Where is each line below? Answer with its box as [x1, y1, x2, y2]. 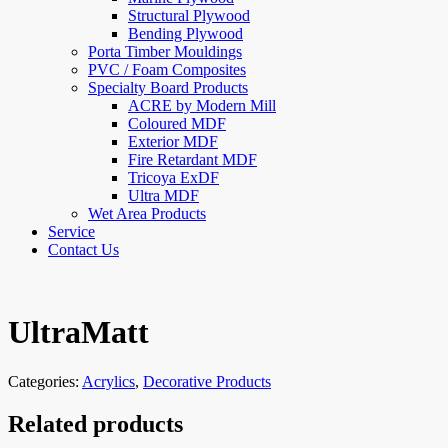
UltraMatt [8, 314, 149, 351]
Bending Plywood [128, 24, 243, 42]
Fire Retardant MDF [128, 150, 257, 168]
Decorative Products [143, 372, 271, 390]
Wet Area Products [88, 204, 206, 222]
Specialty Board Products [88, 78, 248, 96]
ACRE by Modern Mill [128, 96, 276, 114]
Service [48, 222, 95, 240]
